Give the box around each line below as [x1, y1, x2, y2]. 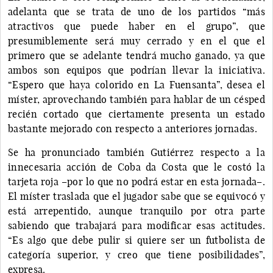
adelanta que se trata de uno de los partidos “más [8, 5, 265, 18]
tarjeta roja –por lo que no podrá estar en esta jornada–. [8, 175, 265, 188]
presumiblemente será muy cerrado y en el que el [8, 34, 265, 47]
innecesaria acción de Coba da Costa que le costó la [8, 160, 265, 173]
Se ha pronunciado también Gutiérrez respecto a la [8, 146, 265, 158]
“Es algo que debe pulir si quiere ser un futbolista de [8, 233, 265, 246]
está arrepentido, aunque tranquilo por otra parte [8, 204, 265, 217]
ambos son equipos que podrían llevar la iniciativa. [8, 63, 265, 76]
